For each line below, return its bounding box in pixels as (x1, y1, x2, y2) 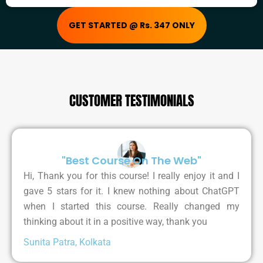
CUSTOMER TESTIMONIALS (69, 90, 194, 111)
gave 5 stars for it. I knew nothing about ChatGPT (23, 186, 240, 197)
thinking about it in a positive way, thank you (23, 216, 207, 228)
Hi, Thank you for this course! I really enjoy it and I (23, 170, 240, 182)
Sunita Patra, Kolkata (23, 236, 111, 248)
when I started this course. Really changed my (23, 201, 240, 213)
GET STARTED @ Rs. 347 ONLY (68, 19, 195, 31)
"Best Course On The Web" (62, 153, 201, 168)
